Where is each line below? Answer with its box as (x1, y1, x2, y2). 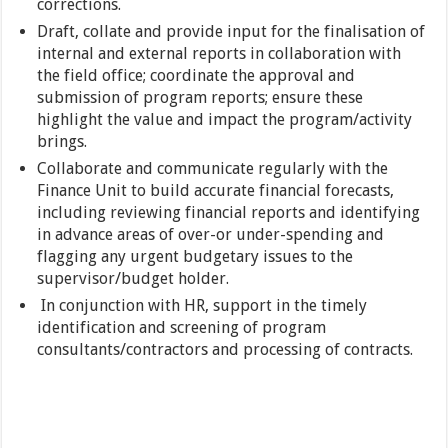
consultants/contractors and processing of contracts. (37, 340, 414, 360)
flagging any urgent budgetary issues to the (37, 247, 354, 267)
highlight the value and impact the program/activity (37, 110, 413, 130)
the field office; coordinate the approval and (37, 66, 356, 86)
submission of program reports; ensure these (37, 88, 364, 108)
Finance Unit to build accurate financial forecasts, (37, 181, 395, 201)
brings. (37, 132, 88, 152)
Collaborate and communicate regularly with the (37, 159, 389, 179)
